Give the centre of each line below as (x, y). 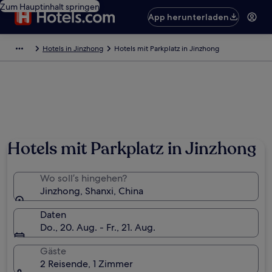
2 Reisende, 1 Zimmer (87, 264)
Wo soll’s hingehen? (83, 178)
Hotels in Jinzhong (73, 49)
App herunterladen (189, 17)
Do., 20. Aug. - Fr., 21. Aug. (98, 227)
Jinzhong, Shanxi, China (92, 191)
